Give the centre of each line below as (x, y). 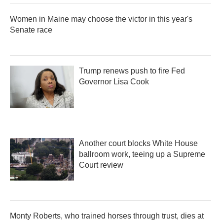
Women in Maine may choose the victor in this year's (101, 19)
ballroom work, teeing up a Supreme (142, 154)
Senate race (31, 30)
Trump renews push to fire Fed (132, 71)
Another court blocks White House (138, 143)
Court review (101, 165)
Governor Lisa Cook (114, 81)
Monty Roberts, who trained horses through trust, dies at (107, 216)
